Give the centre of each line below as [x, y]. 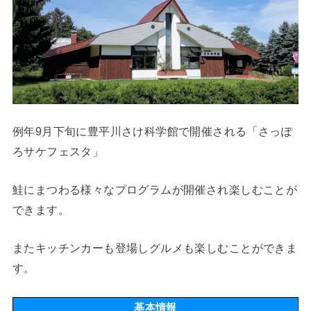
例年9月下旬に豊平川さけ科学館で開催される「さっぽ [152, 131]
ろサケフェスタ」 [58, 151]
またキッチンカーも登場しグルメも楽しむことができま [155, 248]
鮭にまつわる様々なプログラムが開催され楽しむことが [155, 189]
